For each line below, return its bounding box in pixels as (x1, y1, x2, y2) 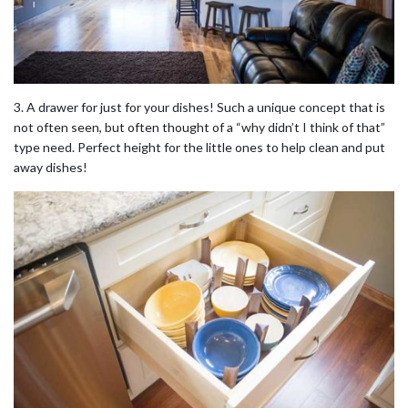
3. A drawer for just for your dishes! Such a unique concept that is (14, 99, 385, 116)
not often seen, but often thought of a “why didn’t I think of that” (14, 119, 385, 136)
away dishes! (14, 159, 87, 176)
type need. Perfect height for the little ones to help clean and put (14, 139, 385, 156)
